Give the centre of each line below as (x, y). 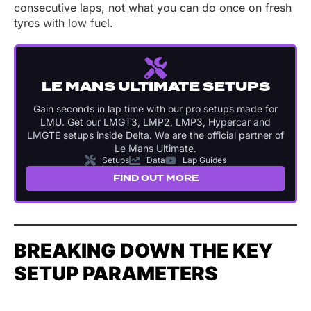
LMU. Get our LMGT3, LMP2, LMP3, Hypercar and (155, 122)
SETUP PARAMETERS (116, 274)
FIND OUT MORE (155, 179)
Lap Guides (204, 160)
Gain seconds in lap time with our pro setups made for (155, 109)
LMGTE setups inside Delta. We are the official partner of (155, 135)
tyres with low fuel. (64, 23)
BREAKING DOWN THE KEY (143, 251)
